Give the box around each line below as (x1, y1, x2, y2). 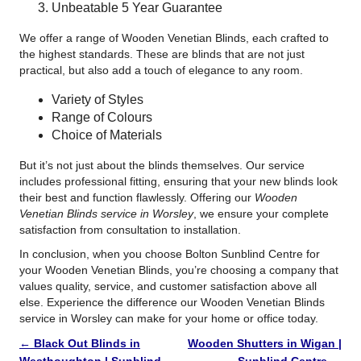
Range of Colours (51, 110, 152, 124)
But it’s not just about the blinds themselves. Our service (19, 158, 305, 172)
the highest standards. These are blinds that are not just (19, 47, 305, 60)
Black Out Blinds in (30, 336, 140, 350)
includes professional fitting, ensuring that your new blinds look (19, 174, 338, 188)
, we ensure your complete (193, 206, 329, 220)
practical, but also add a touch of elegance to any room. (19, 63, 303, 77)
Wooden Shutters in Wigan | (188, 336, 342, 350)
